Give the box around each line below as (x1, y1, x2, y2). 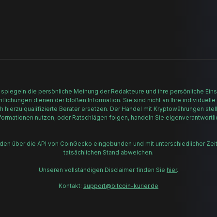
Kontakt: (59, 182, 83, 189)
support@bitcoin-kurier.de (83, 182, 158, 189)
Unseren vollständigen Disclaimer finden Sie (39, 166, 167, 173)
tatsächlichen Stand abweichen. (63, 148, 154, 156)
